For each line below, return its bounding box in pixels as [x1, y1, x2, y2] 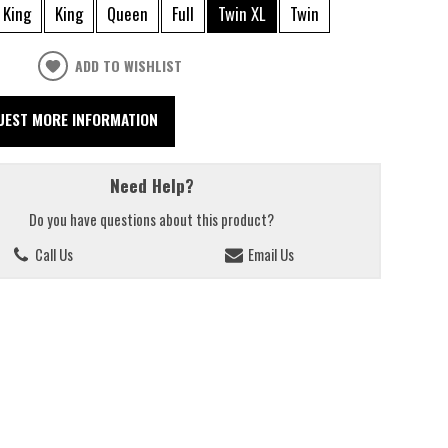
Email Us [244, 243, 294, 266]
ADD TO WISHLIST [75, 54, 183, 76]
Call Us [31, 243, 73, 266]
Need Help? [109, 171, 194, 198]
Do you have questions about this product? [29, 208, 275, 231]
